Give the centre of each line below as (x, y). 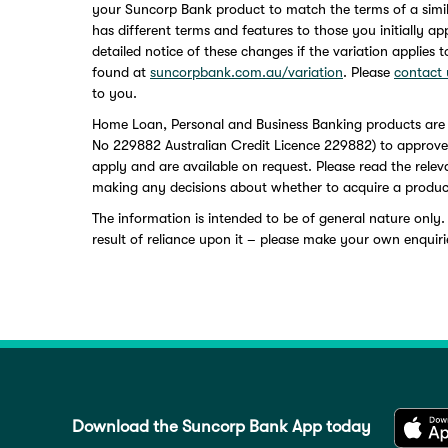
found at (121, 71)
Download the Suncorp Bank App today (221, 426)
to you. (114, 92)
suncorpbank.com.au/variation (246, 71)
